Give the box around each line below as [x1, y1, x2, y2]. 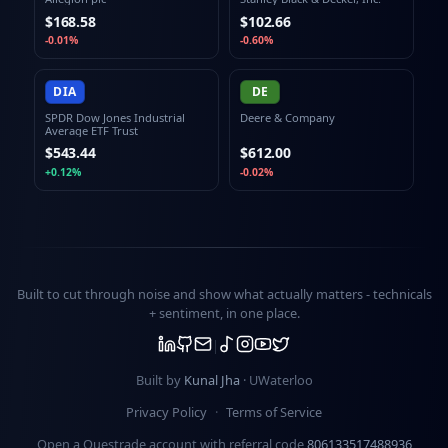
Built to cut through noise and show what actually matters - [16, 284, 373, 303]
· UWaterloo [239, 371, 313, 390]
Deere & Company [240, 109, 335, 125]
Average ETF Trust [44, 122, 138, 138]
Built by [135, 371, 184, 390]
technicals [372, 284, 432, 303]
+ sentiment [148, 303, 220, 322]
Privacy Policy [126, 403, 207, 422]
